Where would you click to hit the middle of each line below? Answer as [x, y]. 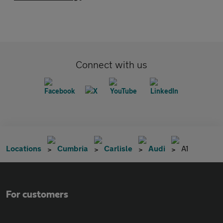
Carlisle [118, 148]
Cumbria [73, 148]
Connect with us [111, 64]
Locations [24, 148]
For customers [37, 195]
